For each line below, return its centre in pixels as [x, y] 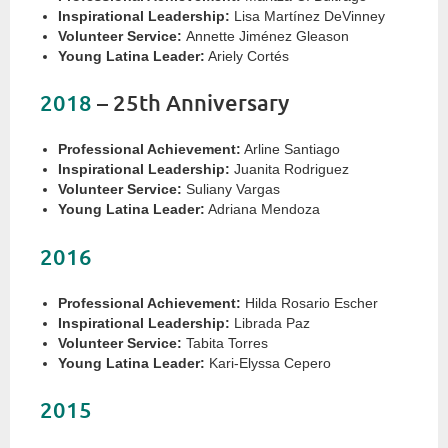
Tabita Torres [225, 342]
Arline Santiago [290, 149]
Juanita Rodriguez [289, 169]
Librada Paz [270, 322]
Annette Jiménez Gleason [265, 36]
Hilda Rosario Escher [309, 302]
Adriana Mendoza [262, 209]
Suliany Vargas [231, 189]
